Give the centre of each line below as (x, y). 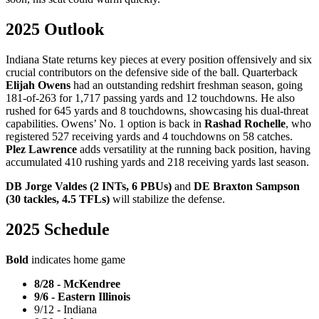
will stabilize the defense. (169, 199)
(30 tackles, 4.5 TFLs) (59, 199)
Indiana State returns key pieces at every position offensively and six (159, 60)
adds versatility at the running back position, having (195, 150)
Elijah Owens (38, 85)
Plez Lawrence (43, 150)
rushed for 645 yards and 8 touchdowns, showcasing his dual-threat (157, 111)
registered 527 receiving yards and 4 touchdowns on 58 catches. (149, 137)
